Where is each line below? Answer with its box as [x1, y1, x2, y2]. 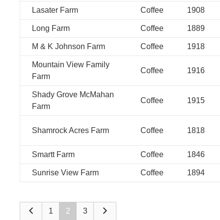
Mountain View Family [32, 60, 110, 69]
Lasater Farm [32, 6, 78, 14]
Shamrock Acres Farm [32, 126, 109, 135]
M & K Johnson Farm [32, 42, 105, 51]
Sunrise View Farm [32, 168, 99, 177]
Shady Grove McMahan [32, 90, 114, 99]
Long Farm [32, 24, 70, 32]
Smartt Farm [32, 150, 75, 159]
